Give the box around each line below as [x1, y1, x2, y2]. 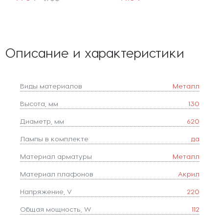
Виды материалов [20, 82, 82, 90]
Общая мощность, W [20, 205, 91, 214]
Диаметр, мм [20, 117, 64, 126]
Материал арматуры [20, 152, 92, 161]
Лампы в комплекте [20, 134, 88, 143]
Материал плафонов [20, 170, 93, 178]
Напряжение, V [20, 187, 72, 196]
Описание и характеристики [5, 44, 184, 61]
